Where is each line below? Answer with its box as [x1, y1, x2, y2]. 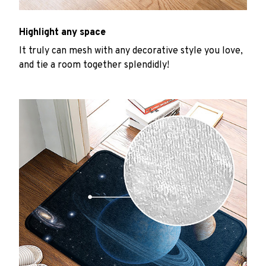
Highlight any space [19, 27, 106, 39]
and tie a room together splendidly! [19, 59, 169, 71]
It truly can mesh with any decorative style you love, [19, 45, 243, 57]
